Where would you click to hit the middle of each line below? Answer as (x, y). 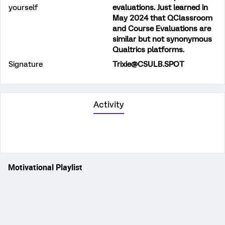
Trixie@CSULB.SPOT (148, 64)
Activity (108, 105)
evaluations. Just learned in (160, 8)
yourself (23, 8)
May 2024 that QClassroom (162, 18)
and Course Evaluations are (162, 29)
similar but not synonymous (162, 39)
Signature (26, 64)
